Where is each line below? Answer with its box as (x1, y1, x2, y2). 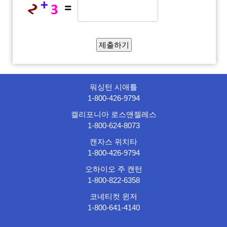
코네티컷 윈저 (90, 192, 137, 201)
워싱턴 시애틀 (90, 82, 137, 91)
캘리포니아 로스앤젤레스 (70, 109, 157, 119)
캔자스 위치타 (90, 137, 137, 146)
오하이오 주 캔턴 (85, 164, 142, 173)
